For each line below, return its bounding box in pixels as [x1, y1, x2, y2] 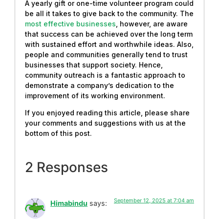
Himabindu [50, 198, 88, 207]
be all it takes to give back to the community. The [25, 9, 194, 18]
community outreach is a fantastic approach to [25, 70, 185, 79]
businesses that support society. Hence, [25, 60, 163, 69]
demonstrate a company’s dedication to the [25, 81, 174, 89]
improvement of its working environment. [25, 91, 165, 100]
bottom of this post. [25, 129, 92, 138]
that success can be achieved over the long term [25, 29, 193, 38]
